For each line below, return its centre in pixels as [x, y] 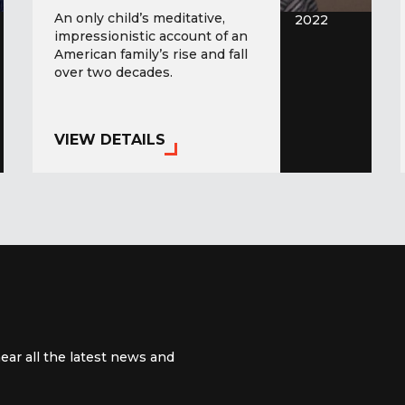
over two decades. [113, 73]
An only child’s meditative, [139, 19]
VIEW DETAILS [109, 140]
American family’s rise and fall [151, 55]
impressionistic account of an [151, 37]
